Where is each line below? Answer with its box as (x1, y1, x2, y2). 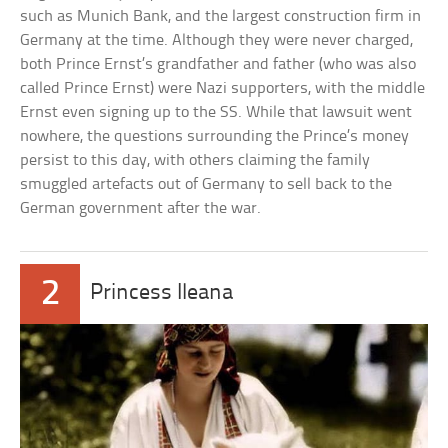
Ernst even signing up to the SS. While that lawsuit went (20, 103, 413, 121)
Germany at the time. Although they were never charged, (20, 31, 414, 49)
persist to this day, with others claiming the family (20, 151, 371, 169)
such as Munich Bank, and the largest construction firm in (20, 7, 422, 25)
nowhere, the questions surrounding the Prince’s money (20, 127, 410, 145)
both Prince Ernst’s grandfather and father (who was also (20, 55, 417, 73)
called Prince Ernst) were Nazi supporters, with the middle (20, 79, 426, 97)
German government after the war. (20, 199, 262, 217)
